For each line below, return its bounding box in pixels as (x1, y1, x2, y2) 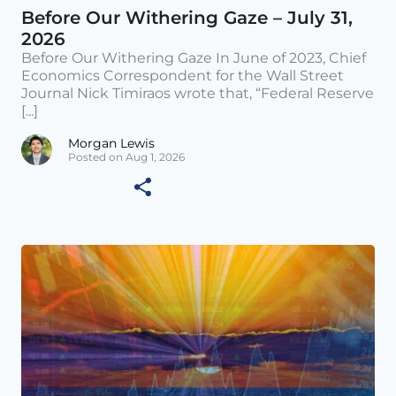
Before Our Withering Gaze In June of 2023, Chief (21, 49, 366, 67)
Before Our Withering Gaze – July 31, (21, 7, 353, 29)
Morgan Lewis (68, 135, 155, 152)
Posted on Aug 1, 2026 (68, 150, 185, 164)
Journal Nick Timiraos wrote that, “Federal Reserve (21, 85, 374, 103)
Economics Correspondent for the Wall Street (21, 67, 344, 85)
